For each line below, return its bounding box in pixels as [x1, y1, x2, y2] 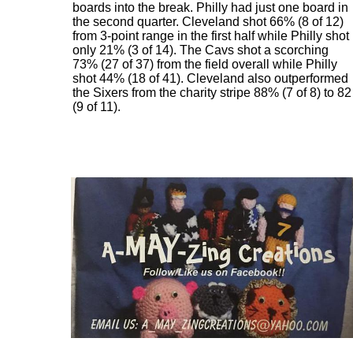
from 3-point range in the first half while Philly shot [72, 29, 349, 43]
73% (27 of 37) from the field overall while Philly [72, 58, 337, 71]
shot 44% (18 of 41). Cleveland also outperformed [72, 72, 348, 85]
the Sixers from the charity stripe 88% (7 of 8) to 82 [72, 86, 351, 99]
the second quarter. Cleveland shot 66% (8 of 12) [72, 15, 344, 28]
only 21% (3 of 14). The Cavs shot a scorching [72, 43, 329, 57]
